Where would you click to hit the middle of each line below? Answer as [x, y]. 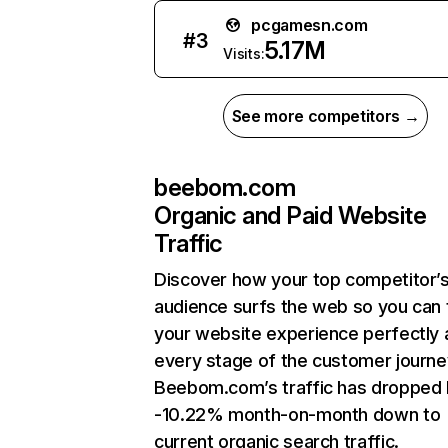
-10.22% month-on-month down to [297, 414]
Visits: [244, 53]
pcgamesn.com [309, 25]
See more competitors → [325, 116]
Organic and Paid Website [290, 215]
